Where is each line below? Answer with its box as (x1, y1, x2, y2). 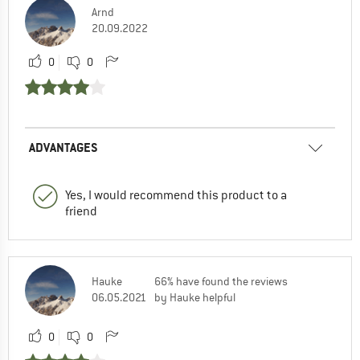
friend (65, 203, 97, 220)
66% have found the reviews (154, 274, 288, 289)
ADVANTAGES (29, 139, 98, 157)
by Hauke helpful (154, 290, 235, 305)
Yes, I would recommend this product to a (65, 187, 287, 204)
